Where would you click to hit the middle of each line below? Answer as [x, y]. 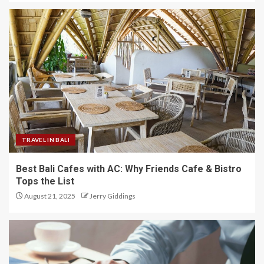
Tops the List [45, 181]
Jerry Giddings [113, 196]
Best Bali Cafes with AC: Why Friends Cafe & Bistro [129, 169]
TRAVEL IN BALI [46, 140]
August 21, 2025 [49, 196]
